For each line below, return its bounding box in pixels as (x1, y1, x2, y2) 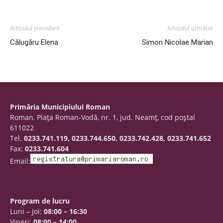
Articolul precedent (10, 25, 60, 32)
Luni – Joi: (10, 207, 44, 216)
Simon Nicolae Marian (142, 38, 213, 47)
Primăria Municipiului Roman (10, 102, 110, 111)
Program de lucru (10, 196, 70, 206)
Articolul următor (167, 25, 213, 32)
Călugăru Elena (10, 38, 58, 47)
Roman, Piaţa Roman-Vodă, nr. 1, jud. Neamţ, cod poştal (10, 112, 195, 122)
